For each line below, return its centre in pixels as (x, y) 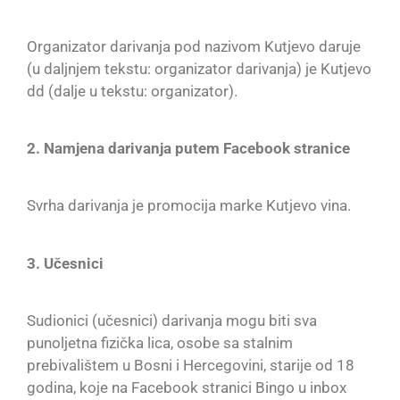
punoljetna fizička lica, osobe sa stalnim (160, 343)
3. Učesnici (65, 263)
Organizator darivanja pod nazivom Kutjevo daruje (194, 46)
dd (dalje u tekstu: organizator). (132, 91)
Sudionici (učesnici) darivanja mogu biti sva (172, 321)
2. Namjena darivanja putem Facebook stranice (188, 148)
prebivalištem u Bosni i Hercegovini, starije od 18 (191, 366)
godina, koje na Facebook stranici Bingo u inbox (187, 388)
